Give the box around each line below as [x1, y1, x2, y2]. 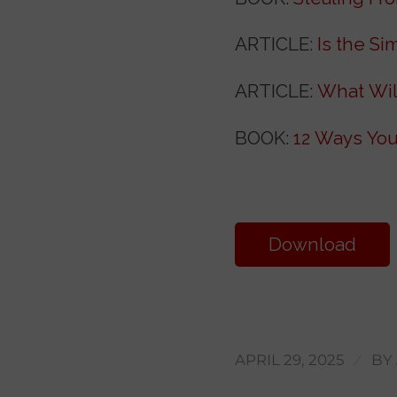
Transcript [269, 278, 355, 300]
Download [268, 234, 356, 256]
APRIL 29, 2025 [234, 351, 344, 370]
